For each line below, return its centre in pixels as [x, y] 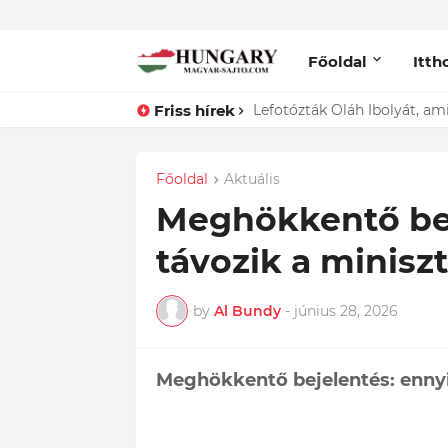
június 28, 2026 [345, 310]
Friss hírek [194, 110]
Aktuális [251, 179]
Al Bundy [247, 310]
